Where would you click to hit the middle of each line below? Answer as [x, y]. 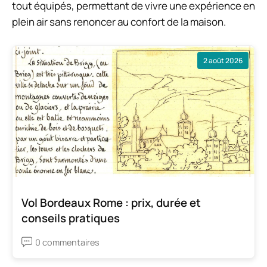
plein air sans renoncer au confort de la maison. [119, 22]
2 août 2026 [223, 60]
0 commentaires [67, 242]
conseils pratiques [71, 218]
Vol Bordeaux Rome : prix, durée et [111, 202]
